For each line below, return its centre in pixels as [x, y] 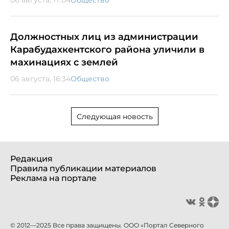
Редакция [31, 158]
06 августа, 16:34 [40, 78]
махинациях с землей [64, 62]
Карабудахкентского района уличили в [107, 49]
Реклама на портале [53, 178]
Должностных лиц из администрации [104, 37]
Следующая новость [114, 116]
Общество [90, 78]
